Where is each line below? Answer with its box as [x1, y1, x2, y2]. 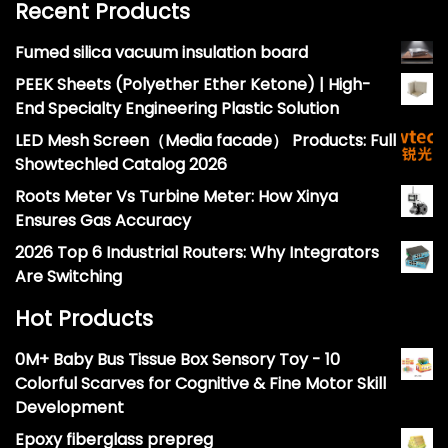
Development [15, 396, 124, 420]
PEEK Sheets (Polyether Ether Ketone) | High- [15, 73, 371, 97]
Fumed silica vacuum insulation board [15, 41, 308, 65]
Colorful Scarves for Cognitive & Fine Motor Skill [15, 372, 386, 396]
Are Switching [15, 265, 122, 289]
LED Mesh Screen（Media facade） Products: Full [15, 129, 396, 153]
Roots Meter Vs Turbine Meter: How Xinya [15, 185, 338, 209]
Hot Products [15, 304, 153, 334]
